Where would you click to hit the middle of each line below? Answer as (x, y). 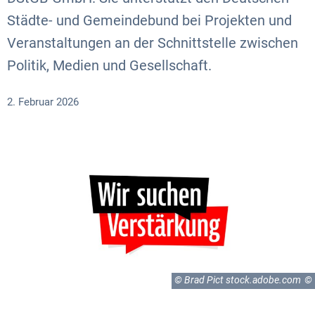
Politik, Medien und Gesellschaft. (111, 65)
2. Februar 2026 (46, 102)
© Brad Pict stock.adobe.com (238, 280)
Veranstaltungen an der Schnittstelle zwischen (153, 43)
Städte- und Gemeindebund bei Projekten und (149, 20)
